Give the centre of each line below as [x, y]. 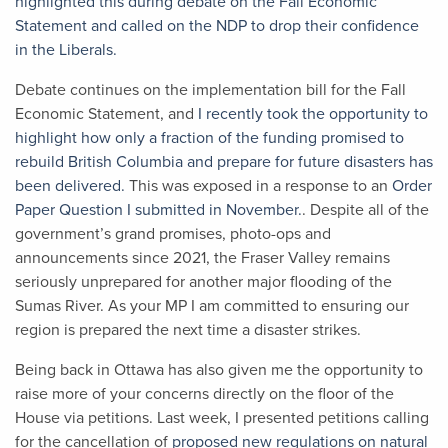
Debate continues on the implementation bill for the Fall [210, 90]
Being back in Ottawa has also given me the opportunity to [219, 370]
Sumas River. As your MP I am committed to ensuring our [212, 306]
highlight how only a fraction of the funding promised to [209, 138]
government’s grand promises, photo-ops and [173, 234]
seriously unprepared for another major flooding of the [203, 282]
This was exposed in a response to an [258, 186]
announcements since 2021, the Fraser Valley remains [202, 258]
